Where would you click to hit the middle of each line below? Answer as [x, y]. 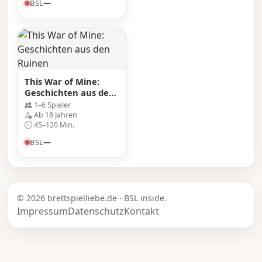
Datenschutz [96, 211]
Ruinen [40, 103]
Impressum [42, 211]
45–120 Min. [54, 125]
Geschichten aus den [70, 92]
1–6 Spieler [52, 105]
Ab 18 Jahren [56, 115]
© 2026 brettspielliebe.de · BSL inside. [92, 198]
